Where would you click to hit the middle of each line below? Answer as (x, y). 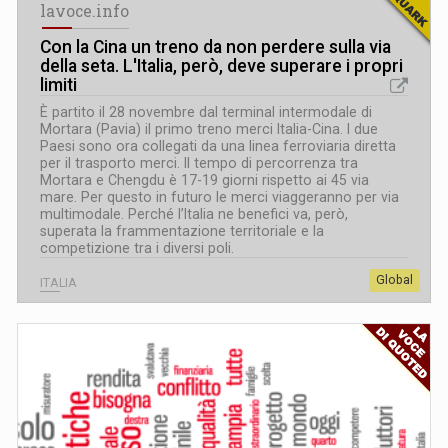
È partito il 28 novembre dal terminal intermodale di (206, 111)
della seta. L (86, 65)
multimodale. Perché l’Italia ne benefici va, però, (194, 213)
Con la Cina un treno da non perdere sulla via (215, 46)
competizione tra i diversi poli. (137, 247)
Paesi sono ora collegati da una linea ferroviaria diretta (218, 145)
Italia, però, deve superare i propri (270, 65)
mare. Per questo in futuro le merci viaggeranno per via (219, 196)
